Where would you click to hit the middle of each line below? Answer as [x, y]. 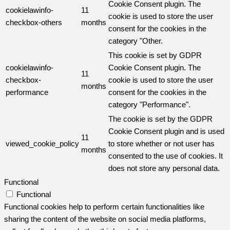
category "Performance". [149, 105]
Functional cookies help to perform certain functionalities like [104, 207]
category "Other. [136, 41]
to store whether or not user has [161, 144]
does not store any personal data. [164, 168]
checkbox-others [34, 23]
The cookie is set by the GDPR [160, 119]
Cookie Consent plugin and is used [166, 131]
